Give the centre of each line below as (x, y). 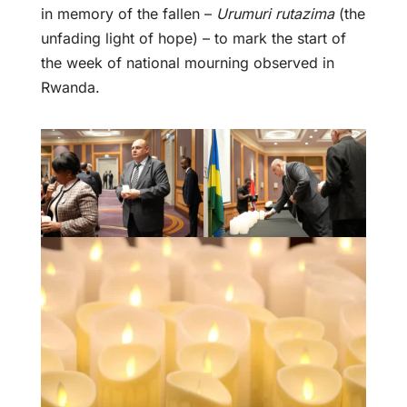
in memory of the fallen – (128, 13)
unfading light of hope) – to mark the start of (193, 38)
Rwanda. (70, 87)
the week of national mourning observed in (187, 62)
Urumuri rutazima (275, 13)
